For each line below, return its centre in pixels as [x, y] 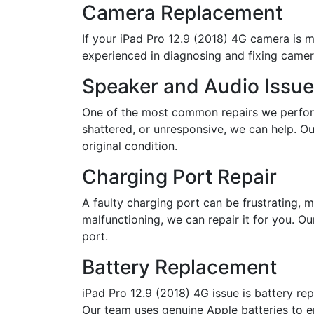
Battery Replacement [179, 267]
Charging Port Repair [179, 177]
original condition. [130, 146]
